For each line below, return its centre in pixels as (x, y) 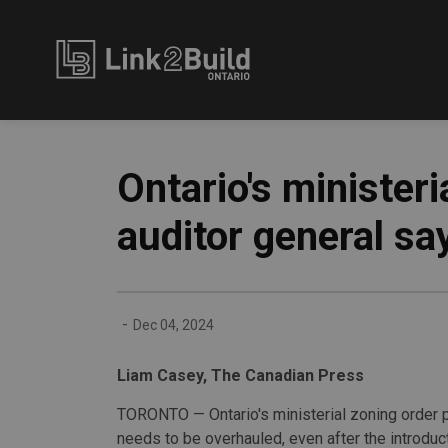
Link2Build (326, 50)
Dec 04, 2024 (173, 324)
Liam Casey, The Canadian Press (240, 375)
